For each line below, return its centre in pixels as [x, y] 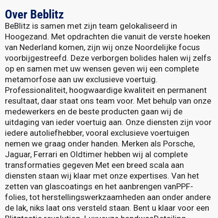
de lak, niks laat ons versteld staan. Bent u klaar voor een [107, 208]
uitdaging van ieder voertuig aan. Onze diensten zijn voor [108, 122]
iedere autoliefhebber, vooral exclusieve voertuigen [97, 133]
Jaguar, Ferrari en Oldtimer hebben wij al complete [96, 154]
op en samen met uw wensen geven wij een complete [102, 68]
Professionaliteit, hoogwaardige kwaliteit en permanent [106, 90]
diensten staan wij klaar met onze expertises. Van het [102, 175]
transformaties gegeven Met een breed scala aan [94, 165]
